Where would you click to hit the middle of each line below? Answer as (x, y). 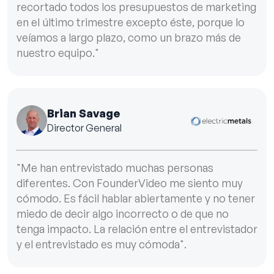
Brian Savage (83, 113)
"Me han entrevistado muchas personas (115, 167)
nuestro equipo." (58, 53)
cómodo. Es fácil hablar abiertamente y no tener (136, 198)
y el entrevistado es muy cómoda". (102, 244)
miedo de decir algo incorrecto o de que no (123, 213)
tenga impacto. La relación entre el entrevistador (137, 228)
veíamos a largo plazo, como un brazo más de (129, 38)
